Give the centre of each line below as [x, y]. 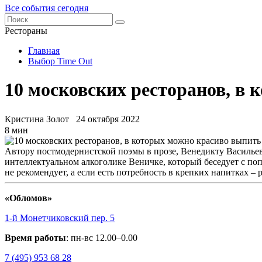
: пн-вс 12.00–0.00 [102, 237]
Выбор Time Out [60, 61]
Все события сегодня [46, 8]
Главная [44, 51]
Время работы [35, 237]
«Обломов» [28, 198]
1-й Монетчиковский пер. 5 [60, 218]
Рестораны [26, 31]
